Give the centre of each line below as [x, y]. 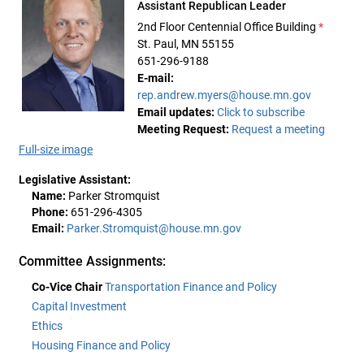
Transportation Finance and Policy [191, 287]
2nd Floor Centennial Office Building [227, 27]
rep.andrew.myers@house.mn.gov [224, 95]
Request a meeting [278, 129]
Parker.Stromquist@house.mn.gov [154, 228]
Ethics [47, 326]
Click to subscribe [261, 112]
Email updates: [176, 112]
